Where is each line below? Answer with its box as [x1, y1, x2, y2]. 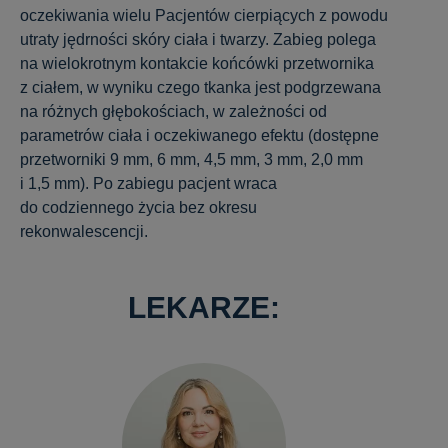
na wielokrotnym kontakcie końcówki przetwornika [20, 54, 374, 72]
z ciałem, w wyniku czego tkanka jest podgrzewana [20, 78, 381, 96]
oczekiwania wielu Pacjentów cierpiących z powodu [20, 6, 388, 24]
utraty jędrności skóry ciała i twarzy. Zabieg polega [20, 30, 376, 48]
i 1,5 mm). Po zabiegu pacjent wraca [20, 174, 277, 192]
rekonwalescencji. [20, 222, 148, 240]
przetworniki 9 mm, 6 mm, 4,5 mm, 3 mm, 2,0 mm [20, 150, 363, 168]
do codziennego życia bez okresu [20, 198, 257, 216]
